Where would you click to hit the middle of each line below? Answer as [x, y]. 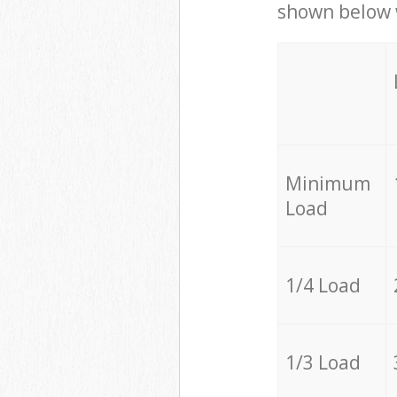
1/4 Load [323, 286]
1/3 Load [323, 363]
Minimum [327, 184]
